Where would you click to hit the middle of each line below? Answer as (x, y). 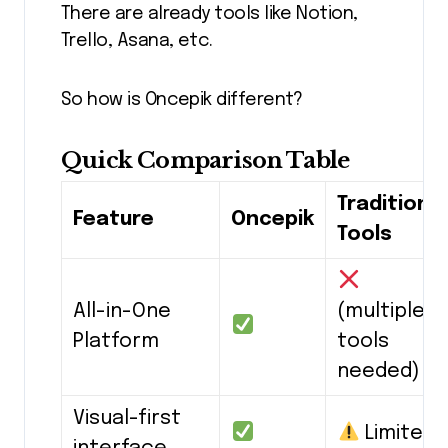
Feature (113, 220)
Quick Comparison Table (205, 159)
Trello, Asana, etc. (137, 40)
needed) (379, 372)
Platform (116, 342)
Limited (397, 434)
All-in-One (122, 312)
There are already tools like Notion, (209, 13)
